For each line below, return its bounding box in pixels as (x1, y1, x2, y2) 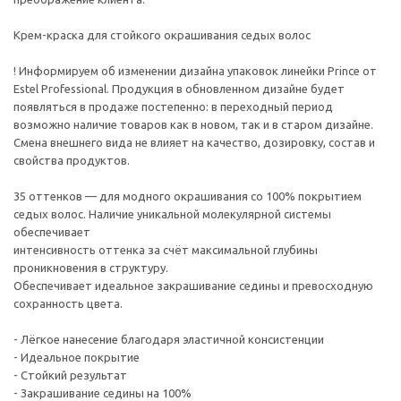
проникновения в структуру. (13, 261, 168, 274)
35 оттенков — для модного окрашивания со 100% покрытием (13, 190, 362, 202)
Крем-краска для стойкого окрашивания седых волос (13, 29, 311, 41)
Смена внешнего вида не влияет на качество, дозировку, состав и (13, 136, 375, 149)
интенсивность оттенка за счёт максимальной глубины (13, 243, 318, 256)
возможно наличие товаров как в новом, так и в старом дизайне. (13, 118, 373, 131)
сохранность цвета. (13, 297, 123, 310)
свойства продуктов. (13, 154, 130, 166)
